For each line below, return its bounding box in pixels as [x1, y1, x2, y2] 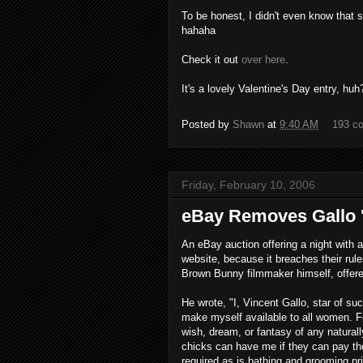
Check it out [181, 53, 241, 66]
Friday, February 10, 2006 [181, 178, 315, 191]
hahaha [181, 24, 216, 36]
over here [241, 53, 285, 66]
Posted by [181, 118, 233, 131]
